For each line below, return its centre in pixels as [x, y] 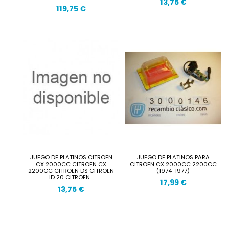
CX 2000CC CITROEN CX [71, 164]
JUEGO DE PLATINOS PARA [173, 157]
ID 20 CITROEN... [71, 177]
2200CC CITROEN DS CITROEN [71, 170]
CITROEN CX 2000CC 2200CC [173, 164]
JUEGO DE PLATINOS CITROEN [71, 157]
